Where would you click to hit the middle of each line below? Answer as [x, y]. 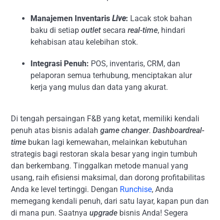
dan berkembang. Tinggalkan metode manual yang [100, 166]
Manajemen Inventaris [71, 18]
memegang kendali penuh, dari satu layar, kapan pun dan [110, 201]
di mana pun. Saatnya [50, 213]
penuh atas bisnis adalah [56, 130]
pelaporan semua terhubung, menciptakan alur [111, 75]
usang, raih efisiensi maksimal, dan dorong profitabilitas [108, 178]
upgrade [104, 213]
